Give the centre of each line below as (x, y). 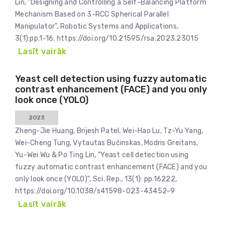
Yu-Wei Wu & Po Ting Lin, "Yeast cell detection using (102, 155)
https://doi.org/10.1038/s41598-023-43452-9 (95, 191)
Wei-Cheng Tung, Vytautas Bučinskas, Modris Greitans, (107, 143)
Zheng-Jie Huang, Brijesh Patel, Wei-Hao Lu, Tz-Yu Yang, (109, 131)
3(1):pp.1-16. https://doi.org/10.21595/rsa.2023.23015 (107, 38)
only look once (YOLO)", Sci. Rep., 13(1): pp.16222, (96, 179)
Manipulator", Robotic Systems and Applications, (97, 26)
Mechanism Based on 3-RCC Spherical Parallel (92, 14)
